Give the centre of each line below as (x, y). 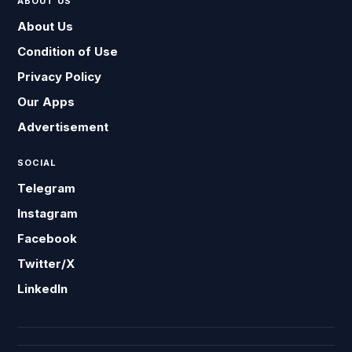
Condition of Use (68, 51)
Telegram (47, 188)
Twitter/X (46, 264)
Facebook (48, 238)
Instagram (48, 213)
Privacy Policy (60, 77)
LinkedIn (43, 289)
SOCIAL (37, 163)
